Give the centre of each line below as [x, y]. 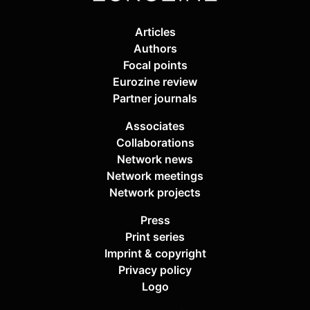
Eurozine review [155, 82]
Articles [155, 32]
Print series [155, 237]
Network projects [155, 193]
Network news [155, 159]
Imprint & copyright [155, 254]
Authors [155, 49]
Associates [155, 126]
